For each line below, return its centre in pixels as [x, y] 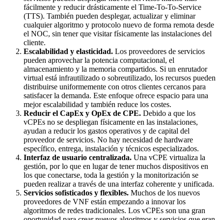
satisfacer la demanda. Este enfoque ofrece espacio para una [116, 95]
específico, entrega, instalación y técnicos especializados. [111, 148]
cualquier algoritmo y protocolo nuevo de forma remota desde [119, 25]
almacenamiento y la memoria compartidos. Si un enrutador [115, 69]
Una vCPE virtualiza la [169, 157]
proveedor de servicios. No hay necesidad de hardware [108, 139]
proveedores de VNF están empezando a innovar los [105, 201]
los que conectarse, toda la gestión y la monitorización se [111, 175]
